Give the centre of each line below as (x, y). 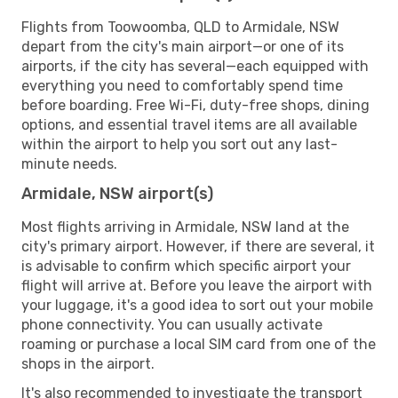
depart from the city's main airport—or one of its (183, 46)
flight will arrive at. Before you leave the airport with (197, 285)
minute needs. (69, 163)
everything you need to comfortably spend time (182, 85)
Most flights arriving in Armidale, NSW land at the (185, 227)
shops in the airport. (88, 363)
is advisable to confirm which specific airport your (186, 266)
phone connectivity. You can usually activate (172, 324)
